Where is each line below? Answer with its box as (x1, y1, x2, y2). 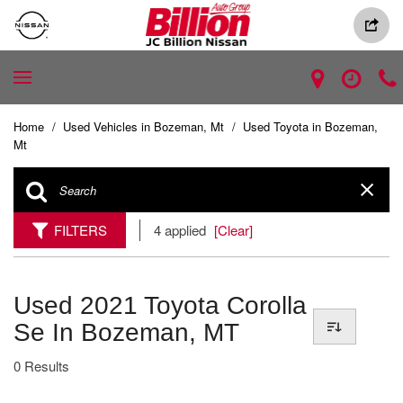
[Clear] (214, 220, 253, 239)
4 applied (154, 220, 210, 239)
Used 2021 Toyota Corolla (13, 291, 307, 319)
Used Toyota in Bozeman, (243, 118, 378, 135)
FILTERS (54, 220, 107, 239)
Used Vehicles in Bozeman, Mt (63, 118, 228, 135)
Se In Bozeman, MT (13, 318, 239, 346)
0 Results (13, 356, 69, 375)
